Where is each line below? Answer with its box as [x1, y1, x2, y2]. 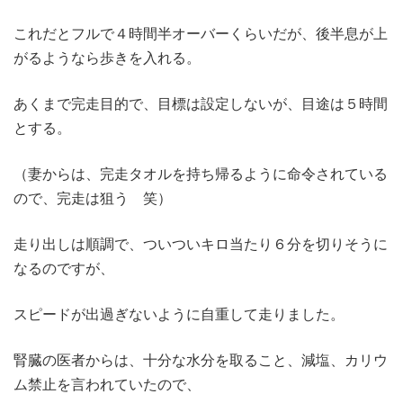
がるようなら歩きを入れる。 [13, 48, 201, 67]
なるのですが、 [13, 258, 114, 277]
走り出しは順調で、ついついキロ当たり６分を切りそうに [13, 234, 388, 253]
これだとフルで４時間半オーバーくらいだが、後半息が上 [13, 23, 388, 42]
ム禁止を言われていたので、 [13, 374, 201, 393]
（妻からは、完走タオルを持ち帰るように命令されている [13, 164, 388, 183]
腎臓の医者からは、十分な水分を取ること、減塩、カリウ [13, 350, 388, 369]
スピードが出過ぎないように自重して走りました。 [13, 304, 345, 323]
